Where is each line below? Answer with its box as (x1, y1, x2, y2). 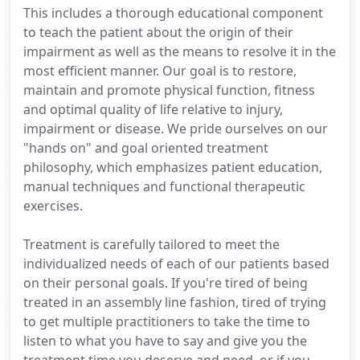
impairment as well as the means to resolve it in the (23, 43, 336, 60)
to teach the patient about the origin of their (23, 23, 293, 41)
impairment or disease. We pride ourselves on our (23, 120, 328, 137)
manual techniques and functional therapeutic (23, 178, 305, 195)
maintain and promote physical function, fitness (23, 81, 315, 99)
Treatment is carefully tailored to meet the (23, 235, 280, 253)
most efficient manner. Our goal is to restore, (23, 62, 297, 80)
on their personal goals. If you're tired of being (23, 274, 308, 292)
